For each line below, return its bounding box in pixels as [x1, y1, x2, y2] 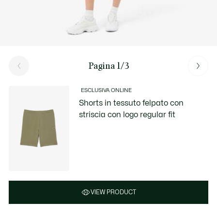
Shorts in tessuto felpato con [79, 99, 184, 107]
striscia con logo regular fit [79, 111, 176, 119]
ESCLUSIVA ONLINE [81, 88, 132, 93]
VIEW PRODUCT [91, 189, 136, 195]
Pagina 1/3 [88, 60, 129, 71]
